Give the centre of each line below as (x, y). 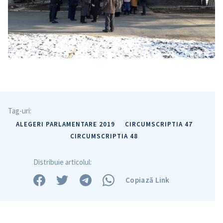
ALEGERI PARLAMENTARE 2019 (65, 124)
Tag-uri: (20, 111)
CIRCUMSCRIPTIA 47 (159, 124)
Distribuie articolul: (63, 162)
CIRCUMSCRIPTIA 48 (104, 136)
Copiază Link (148, 180)
